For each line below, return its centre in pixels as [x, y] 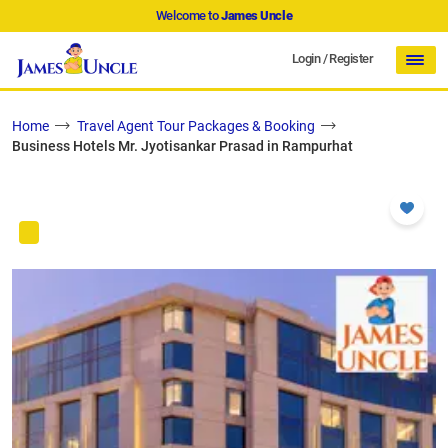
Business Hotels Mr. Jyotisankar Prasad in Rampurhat [182, 146]
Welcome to [188, 15]
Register [351, 58]
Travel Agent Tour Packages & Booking [196, 126]
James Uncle [257, 15]
